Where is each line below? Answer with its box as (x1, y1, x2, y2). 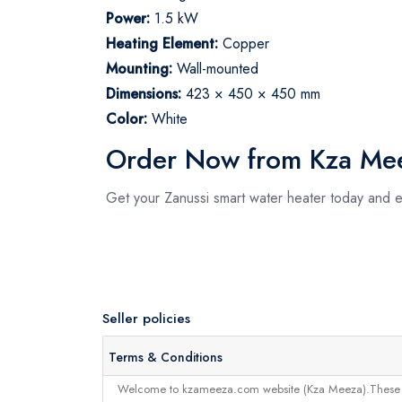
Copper (218, 32, 269, 54)
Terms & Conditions (108, 348, 223, 367)
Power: (106, 7, 150, 29)
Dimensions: (106, 83, 181, 104)
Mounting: (106, 57, 172, 79)
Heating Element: (106, 32, 218, 54)
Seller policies (102, 308, 190, 328)
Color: (106, 108, 147, 129)
